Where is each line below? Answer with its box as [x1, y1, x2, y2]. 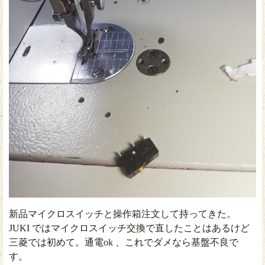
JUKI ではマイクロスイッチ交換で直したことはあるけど [9, 222, 250, 233]
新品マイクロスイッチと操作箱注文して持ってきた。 [9, 208, 236, 219]
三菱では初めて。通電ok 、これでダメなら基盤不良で [9, 237, 238, 247]
